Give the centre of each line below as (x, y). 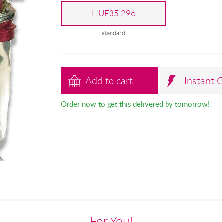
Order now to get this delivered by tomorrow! (135, 104)
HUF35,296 (113, 13)
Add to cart (109, 81)
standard (114, 33)
